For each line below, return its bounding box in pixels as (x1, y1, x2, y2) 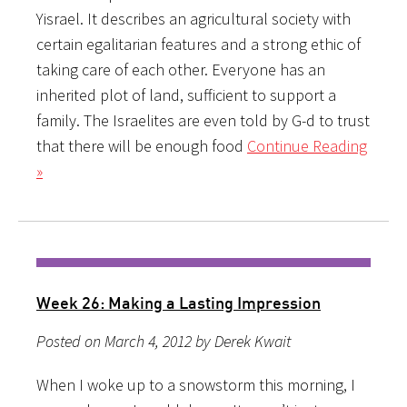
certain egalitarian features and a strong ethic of (36, 33, 361, 55)
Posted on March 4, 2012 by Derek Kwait (36, 330, 291, 352)
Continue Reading (247, 134, 367, 156)
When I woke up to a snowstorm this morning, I (36, 373, 355, 395)
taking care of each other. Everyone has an (36, 58, 325, 80)
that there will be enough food (36, 134, 247, 156)
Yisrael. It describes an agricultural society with (36, 7, 351, 29)
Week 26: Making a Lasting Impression (36, 292, 321, 313)
